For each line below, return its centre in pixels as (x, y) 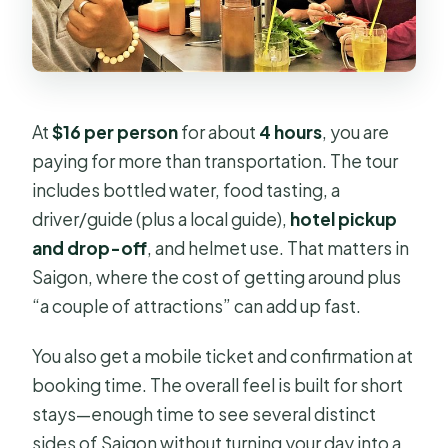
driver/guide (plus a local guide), (161, 219)
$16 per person (115, 132)
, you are (356, 132)
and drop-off (90, 248)
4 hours (291, 132)
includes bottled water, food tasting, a (186, 190)
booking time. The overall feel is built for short (218, 385)
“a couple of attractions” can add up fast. (197, 306)
